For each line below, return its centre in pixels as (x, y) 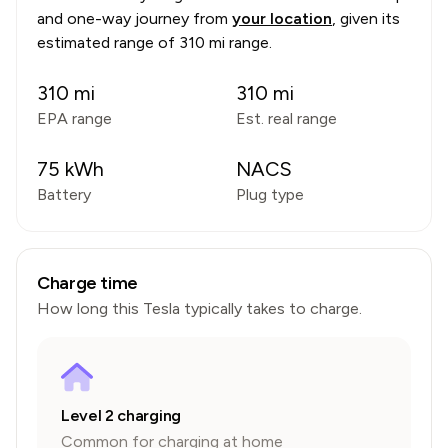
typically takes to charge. (271, 308)
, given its (366, 18)
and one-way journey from (132, 18)
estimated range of (108, 42)
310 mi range (224, 42)
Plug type (270, 194)
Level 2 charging (121, 415)
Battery (64, 194)
